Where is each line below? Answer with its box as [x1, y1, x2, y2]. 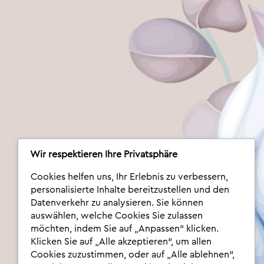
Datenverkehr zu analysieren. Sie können [30, 198, 203, 208]
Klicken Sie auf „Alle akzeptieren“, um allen [30, 237, 212, 247]
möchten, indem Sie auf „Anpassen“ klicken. [30, 224, 219, 234]
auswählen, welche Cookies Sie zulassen [30, 211, 203, 221]
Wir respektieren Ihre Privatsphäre [29, 150, 177, 160]
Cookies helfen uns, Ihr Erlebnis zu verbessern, [30, 172, 228, 182]
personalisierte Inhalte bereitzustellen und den [30, 185, 229, 195]
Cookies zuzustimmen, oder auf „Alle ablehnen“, [30, 250, 235, 260]
